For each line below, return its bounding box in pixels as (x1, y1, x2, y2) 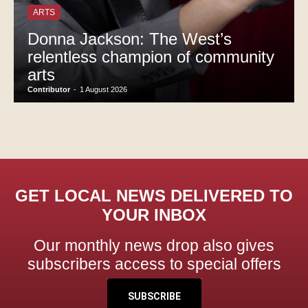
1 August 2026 (80, 85, 127, 94)
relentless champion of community (27, 47, 274, 67)
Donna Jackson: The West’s (27, 30, 232, 49)
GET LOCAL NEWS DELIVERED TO (15, 186, 293, 206)
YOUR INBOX (102, 206, 206, 225)
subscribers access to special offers (27, 255, 281, 274)
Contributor (27, 85, 70, 94)
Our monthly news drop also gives (34, 236, 274, 255)
